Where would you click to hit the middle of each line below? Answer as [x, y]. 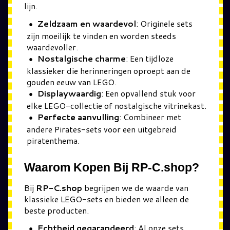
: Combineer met [150, 117]
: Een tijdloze [150, 58]
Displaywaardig [69, 93]
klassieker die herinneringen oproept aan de [109, 71]
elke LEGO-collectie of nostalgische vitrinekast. [117, 106]
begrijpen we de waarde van [135, 187]
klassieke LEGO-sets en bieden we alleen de [107, 199]
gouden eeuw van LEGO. [72, 82]
